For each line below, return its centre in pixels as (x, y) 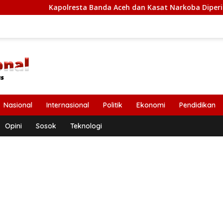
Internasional (68, 105)
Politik (113, 105)
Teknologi (86, 126)
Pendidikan (197, 105)
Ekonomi (151, 105)
